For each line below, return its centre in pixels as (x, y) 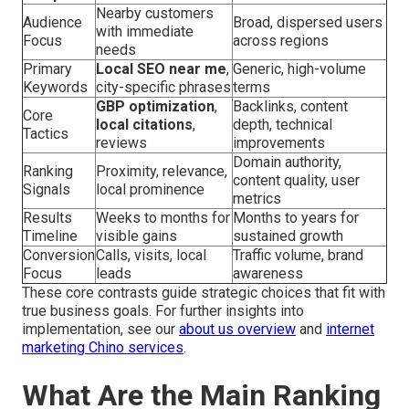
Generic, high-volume (299, 68)
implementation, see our (100, 329)
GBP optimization (155, 106)
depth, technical (283, 124)
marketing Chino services (103, 347)
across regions (281, 40)
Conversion (59, 255)
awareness (268, 273)
